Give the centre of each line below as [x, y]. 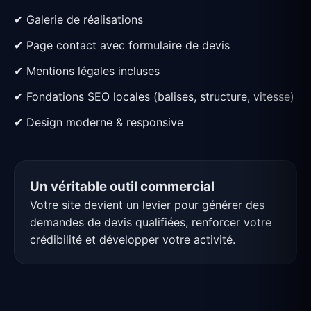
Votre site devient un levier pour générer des [147, 205]
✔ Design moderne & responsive [99, 123]
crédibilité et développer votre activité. [133, 240]
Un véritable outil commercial [122, 187]
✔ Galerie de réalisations [78, 20]
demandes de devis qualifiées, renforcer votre [151, 222]
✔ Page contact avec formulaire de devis [122, 45]
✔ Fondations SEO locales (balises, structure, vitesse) [154, 97]
